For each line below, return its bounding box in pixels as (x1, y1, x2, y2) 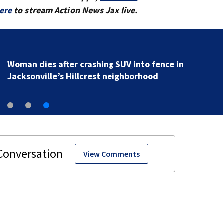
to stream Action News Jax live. (12, 4, 138, 16)
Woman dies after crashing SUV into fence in (7, 58, 184, 70)
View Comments (83, 149, 140, 159)
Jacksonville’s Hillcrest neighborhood (7, 70, 158, 82)
